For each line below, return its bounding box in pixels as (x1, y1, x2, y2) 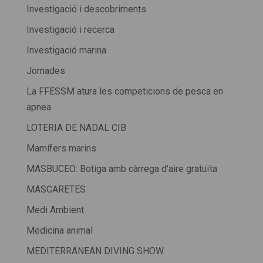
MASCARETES (26, 184, 86, 195)
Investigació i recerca (26, 24, 114, 36)
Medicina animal (26, 225, 93, 237)
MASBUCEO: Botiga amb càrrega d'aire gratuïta (26, 163, 217, 175)
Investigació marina (26, 45, 106, 56)
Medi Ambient (26, 204, 84, 216)
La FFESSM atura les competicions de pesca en (26, 86, 223, 97)
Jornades (26, 65, 65, 77)
